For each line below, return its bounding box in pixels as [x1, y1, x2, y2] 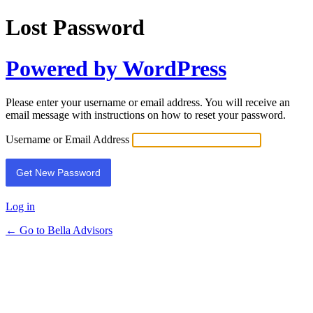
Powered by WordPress [6, 55, 226, 81]
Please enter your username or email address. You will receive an [6, 96, 290, 109]
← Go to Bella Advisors [6, 224, 112, 237]
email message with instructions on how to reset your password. [6, 109, 286, 122]
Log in [6, 201, 35, 213]
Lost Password [6, 15, 145, 41]
